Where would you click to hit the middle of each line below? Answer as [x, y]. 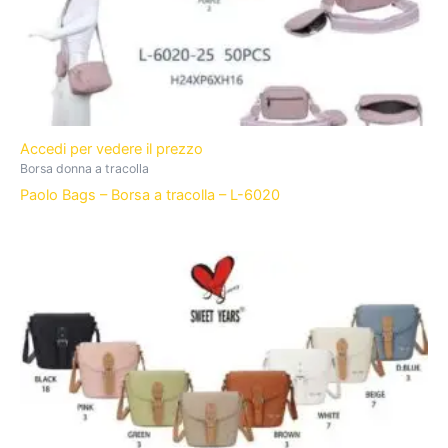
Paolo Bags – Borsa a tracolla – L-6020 [150, 195]
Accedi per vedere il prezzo [113, 149]
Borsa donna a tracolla [84, 169]
